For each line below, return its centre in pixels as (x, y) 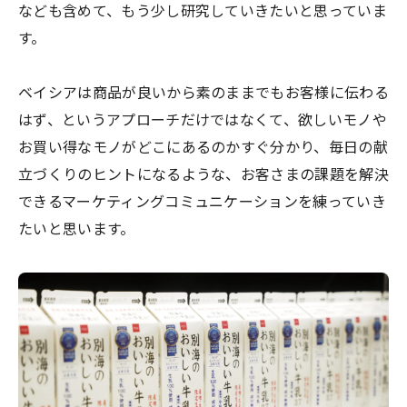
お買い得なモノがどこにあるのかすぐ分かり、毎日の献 (203, 148)
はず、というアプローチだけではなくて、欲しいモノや (203, 121)
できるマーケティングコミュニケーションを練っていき (202, 203)
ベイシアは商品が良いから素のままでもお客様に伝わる (204, 94)
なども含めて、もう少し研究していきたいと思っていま (203, 12)
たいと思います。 (77, 230)
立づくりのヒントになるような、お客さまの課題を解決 (204, 175)
